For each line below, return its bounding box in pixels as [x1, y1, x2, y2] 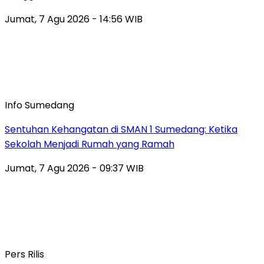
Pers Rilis [5, 247, 44, 261]
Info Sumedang [5, 98, 74, 112]
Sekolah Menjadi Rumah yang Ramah [5, 137, 174, 151]
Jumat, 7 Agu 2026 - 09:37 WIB [5, 161, 144, 175]
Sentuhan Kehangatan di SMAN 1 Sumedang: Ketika [5, 122, 237, 136]
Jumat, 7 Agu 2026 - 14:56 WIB [5, 12, 143, 26]
